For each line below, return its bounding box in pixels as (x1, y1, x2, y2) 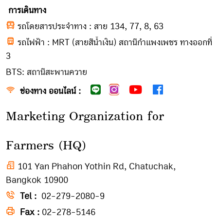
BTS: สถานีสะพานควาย (6, 67, 87, 77)
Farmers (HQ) (6, 134, 86, 157)
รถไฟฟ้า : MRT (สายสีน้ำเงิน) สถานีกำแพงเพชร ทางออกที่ (15, 37, 212, 47)
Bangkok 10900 (6, 175, 68, 185)
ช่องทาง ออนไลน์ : (20, 86, 81, 96)
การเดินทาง (8, 5, 46, 15)
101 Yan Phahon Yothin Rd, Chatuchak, (15, 162, 176, 171)
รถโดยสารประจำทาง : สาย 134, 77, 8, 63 (15, 21, 163, 31)
